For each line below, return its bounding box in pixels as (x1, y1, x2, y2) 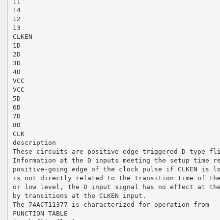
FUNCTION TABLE (12, 209, 68, 217)
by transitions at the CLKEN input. (12, 192, 146, 199)
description (12, 138, 56, 146)
